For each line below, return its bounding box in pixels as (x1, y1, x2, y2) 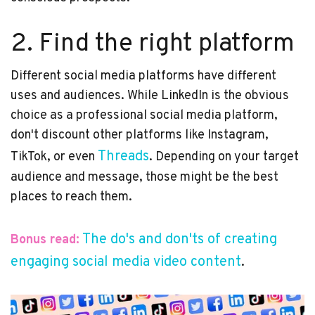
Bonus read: (11, 232, 79, 249)
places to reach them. (11, 189, 135, 206)
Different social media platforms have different (11, 68, 276, 85)
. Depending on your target (149, 149, 299, 166)
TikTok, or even (11, 149, 98, 166)
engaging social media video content (11, 253, 241, 272)
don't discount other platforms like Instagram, (11, 127, 269, 144)
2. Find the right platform (11, 28, 295, 61)
